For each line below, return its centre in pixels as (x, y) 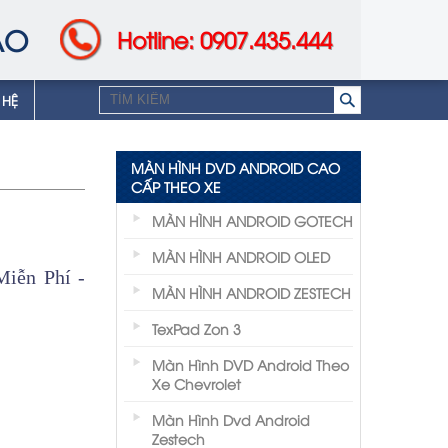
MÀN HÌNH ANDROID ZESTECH (251, 292)
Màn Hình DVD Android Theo (250, 364)
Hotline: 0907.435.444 (224, 39)
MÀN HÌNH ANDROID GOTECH (252, 220)
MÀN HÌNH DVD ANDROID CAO (235, 167)
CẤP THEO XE (176, 186)
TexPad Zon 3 (196, 328)
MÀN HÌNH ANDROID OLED (241, 256)
